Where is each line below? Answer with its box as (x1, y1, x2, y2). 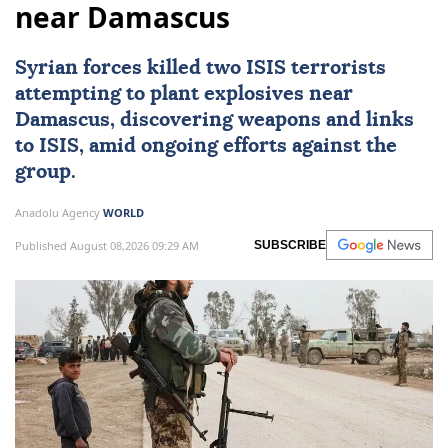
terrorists (286, 58, 386, 79)
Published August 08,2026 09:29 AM (15, 237, 199, 253)
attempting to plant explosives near (15, 84, 353, 105)
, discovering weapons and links (110, 110, 414, 131)
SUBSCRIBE (254, 238, 326, 253)
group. (15, 162, 76, 183)
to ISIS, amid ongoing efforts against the (15, 136, 397, 157)
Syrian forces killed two (15, 58, 246, 79)
